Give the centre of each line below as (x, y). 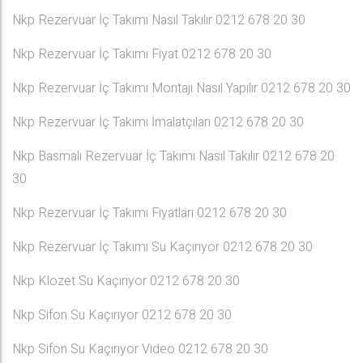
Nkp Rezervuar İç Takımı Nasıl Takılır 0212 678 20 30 (159, 20)
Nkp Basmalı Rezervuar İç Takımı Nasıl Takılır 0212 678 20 (173, 156)
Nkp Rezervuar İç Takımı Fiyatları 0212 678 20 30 (149, 213)
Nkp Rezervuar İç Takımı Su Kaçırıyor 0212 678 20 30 (162, 247)
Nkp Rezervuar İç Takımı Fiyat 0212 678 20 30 (142, 54)
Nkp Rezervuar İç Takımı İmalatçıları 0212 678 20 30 (158, 122)
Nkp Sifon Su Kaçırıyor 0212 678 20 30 (122, 315)
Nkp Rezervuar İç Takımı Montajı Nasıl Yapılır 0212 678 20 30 (181, 88)
